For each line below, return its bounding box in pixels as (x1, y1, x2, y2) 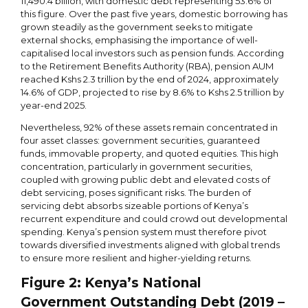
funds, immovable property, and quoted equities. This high (21, 147, 278, 159)
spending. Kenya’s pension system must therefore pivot (21, 225, 267, 237)
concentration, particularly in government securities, (21, 160, 252, 172)
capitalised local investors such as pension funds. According (21, 47, 284, 58)
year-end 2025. (21, 99, 87, 111)
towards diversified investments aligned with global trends (21, 239, 280, 250)
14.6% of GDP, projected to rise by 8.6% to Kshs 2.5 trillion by (21, 86, 284, 98)
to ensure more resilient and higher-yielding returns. (21, 252, 252, 263)
